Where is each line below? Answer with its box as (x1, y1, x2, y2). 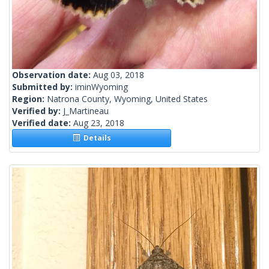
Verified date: (12, 117, 73, 129)
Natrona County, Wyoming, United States (47, 93, 208, 105)
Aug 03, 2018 (93, 69, 144, 81)
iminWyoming (75, 81, 128, 93)
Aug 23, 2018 (73, 117, 124, 129)
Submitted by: (12, 81, 75, 93)
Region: (12, 93, 47, 105)
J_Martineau (63, 105, 109, 117)
